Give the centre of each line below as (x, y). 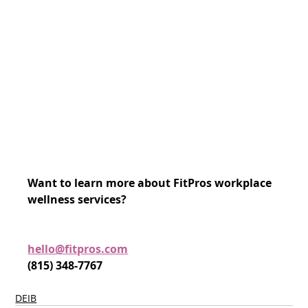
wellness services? (77, 200)
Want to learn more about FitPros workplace (151, 183)
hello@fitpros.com (78, 249)
